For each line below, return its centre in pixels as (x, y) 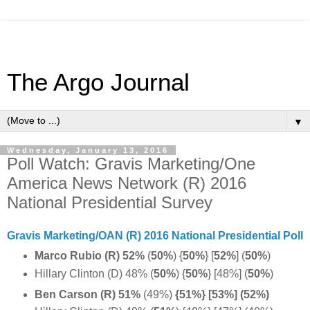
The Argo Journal (98, 82)
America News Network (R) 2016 (127, 183)
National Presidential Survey (110, 202)
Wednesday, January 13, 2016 (88, 150)
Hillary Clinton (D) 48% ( (94, 273)
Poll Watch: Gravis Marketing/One (131, 164)
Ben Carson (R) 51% (87, 294)
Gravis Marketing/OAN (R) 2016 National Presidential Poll (155, 235)
